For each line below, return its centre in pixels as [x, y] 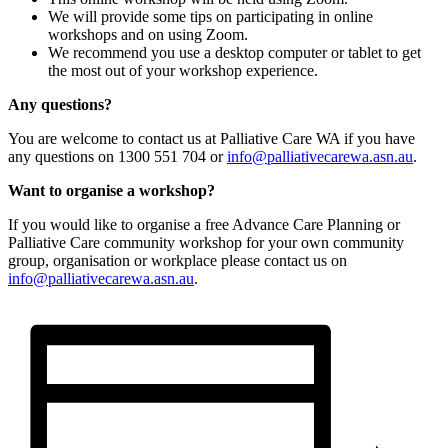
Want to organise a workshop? [111, 190]
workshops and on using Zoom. [148, 34]
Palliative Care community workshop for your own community [206, 242]
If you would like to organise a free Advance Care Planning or [204, 224]
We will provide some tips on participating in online [210, 16]
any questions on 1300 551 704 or [117, 156]
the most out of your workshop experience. [183, 70]
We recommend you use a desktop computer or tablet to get [234, 52]
